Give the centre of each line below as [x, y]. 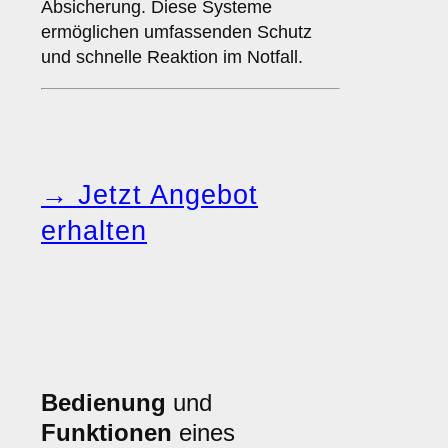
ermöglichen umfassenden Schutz [176, 32]
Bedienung [103, 403]
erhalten [94, 231]
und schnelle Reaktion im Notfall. [172, 57]
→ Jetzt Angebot [149, 195]
